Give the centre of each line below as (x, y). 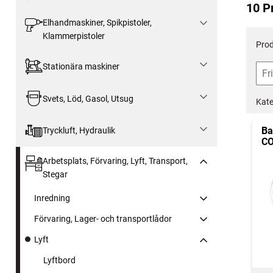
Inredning (52, 198)
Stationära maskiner (81, 66)
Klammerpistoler (73, 36)
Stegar (55, 174)
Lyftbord (59, 260)
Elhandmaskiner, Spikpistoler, (97, 23)
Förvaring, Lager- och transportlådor (103, 218)
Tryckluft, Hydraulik (79, 131)
